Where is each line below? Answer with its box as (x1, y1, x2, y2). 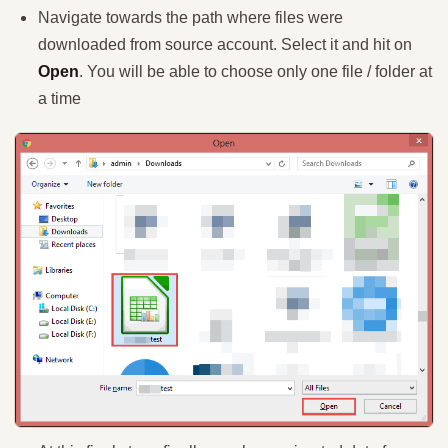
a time (38, 90, 81, 108)
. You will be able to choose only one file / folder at (79, 63, 432, 81)
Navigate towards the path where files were (38, 9, 343, 27)
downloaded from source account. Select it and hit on (38, 36, 412, 54)
